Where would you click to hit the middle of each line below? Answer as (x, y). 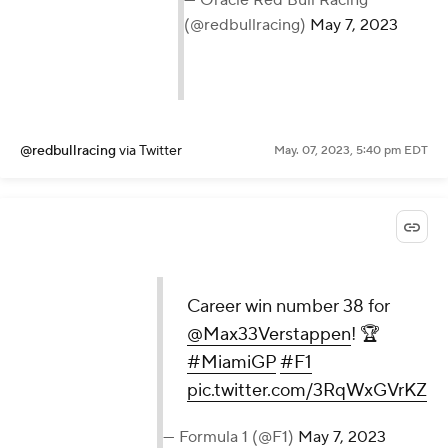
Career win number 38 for (288, 307)
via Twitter (150, 151)
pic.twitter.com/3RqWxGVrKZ (306, 391)
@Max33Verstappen (268, 335)
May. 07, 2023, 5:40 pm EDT (351, 151)
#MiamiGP (231, 363)
